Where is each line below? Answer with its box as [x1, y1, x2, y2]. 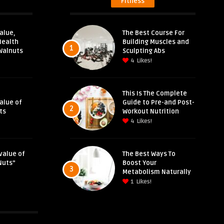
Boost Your [122, 159, 157, 167]
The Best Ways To [122, 150, 176, 158]
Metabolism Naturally [122, 168, 191, 176]
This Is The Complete [122, 89, 187, 97]
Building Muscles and [122, 38, 189, 46]
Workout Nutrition [122, 107, 179, 115]
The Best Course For [122, 29, 185, 37]
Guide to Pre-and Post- [122, 98, 195, 106]
